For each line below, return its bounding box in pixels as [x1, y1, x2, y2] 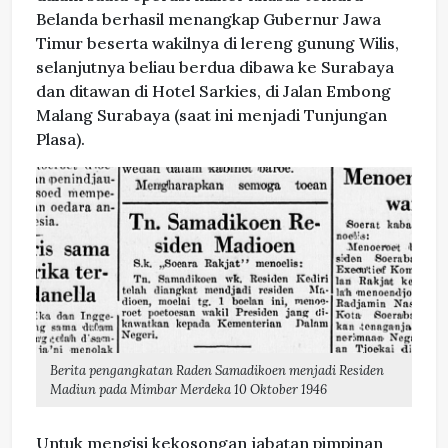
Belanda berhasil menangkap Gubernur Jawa [36, 9, 381, 30]
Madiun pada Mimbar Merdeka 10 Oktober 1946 [50, 381, 327, 399]
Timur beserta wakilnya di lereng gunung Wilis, [36, 33, 399, 54]
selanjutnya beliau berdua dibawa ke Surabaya [36, 57, 394, 78]
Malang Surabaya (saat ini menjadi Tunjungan [36, 105, 387, 126]
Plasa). [36, 129, 85, 150]
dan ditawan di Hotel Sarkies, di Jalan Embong [36, 81, 391, 102]
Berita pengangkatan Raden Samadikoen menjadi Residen [50, 362, 384, 380]
